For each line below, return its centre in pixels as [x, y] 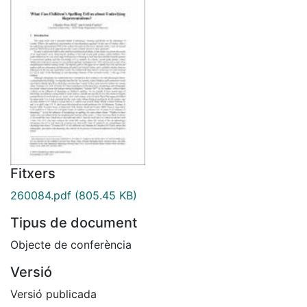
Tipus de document [74, 222]
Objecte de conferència [71, 244]
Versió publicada [53, 294]
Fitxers [33, 173]
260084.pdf [41, 195]
